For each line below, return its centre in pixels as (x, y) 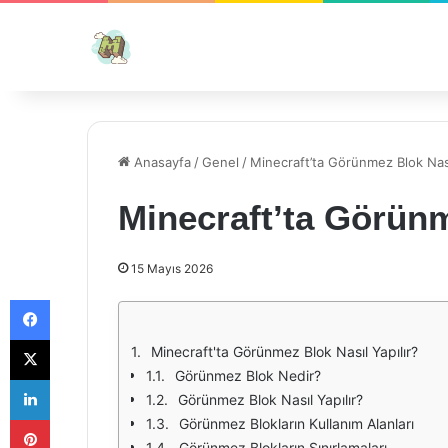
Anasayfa (160, 162)
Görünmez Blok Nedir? (248, 375)
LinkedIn (75, 379)
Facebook (79, 299)
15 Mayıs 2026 (172, 268)
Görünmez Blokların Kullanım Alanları (296, 423)
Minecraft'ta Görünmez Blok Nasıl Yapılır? (284, 351)
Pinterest (77, 419)
